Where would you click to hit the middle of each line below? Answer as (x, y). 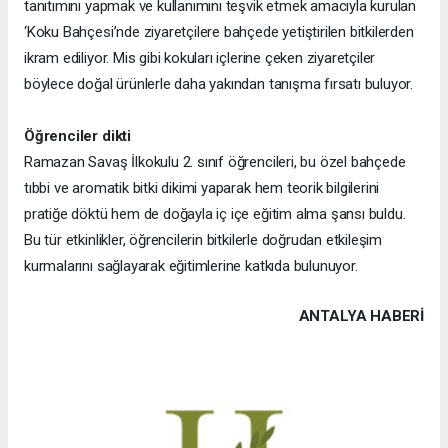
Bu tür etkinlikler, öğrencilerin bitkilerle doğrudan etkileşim (203, 239)
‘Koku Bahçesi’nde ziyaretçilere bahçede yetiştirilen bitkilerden (219, 31)
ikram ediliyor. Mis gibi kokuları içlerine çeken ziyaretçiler (200, 57)
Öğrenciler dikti (77, 135)
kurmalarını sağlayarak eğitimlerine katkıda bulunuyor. (191, 265)
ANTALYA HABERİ (361, 315)
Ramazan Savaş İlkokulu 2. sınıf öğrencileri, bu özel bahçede (215, 161)
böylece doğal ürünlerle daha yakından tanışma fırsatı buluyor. (219, 83)
